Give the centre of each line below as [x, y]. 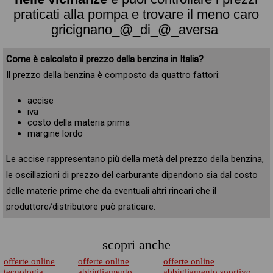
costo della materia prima [78, 122]
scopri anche [136, 245]
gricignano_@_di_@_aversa [135, 29]
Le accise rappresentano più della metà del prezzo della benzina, [135, 159]
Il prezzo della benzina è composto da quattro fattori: [113, 75]
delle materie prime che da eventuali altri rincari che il [111, 191]
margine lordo [55, 133]
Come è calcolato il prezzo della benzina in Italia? [105, 59]
